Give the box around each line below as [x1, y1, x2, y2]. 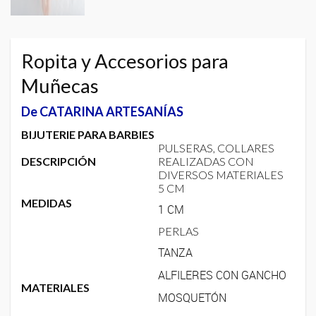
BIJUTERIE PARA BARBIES [21, 127, 154, 141]
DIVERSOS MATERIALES [158, 167, 284, 181]
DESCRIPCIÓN [21, 154, 96, 168]
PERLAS [158, 224, 199, 238]
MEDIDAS [21, 195, 72, 209]
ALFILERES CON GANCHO [158, 267, 286, 283]
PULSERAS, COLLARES [158, 140, 276, 154]
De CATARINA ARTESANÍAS [21, 103, 183, 119]
